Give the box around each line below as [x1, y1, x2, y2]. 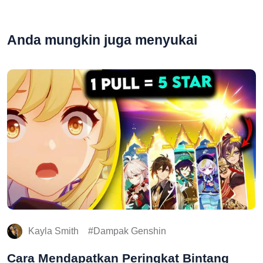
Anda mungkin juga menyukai [7, 32, 197, 48]
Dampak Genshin [93, 226, 166, 237]
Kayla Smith [28, 226, 79, 237]
